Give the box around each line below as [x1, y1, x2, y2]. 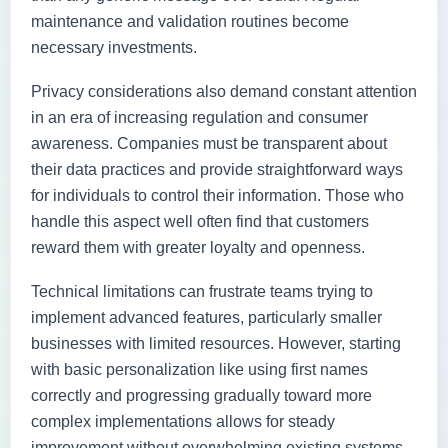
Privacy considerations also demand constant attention [31, 82, 417, 100]
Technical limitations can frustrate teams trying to [31, 282, 373, 300]
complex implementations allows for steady [31, 412, 335, 430]
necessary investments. [31, 38, 197, 56]
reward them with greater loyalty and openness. [31, 238, 365, 256]
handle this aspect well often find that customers [31, 212, 369, 230]
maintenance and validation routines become [31, 12, 349, 30]
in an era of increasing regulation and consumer [31, 108, 368, 126]
